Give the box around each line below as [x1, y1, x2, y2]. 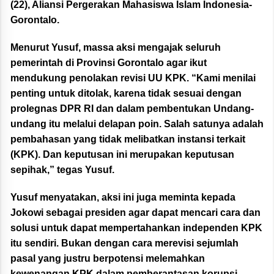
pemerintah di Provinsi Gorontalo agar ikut [10, 57, 207, 68]
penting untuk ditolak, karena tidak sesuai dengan [10, 88, 242, 99]
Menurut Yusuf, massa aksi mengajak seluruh [10, 42, 221, 53]
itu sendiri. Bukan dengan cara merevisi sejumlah [10, 238, 239, 249]
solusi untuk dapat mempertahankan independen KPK [10, 223, 262, 234]
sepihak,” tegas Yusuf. [10, 165, 114, 176]
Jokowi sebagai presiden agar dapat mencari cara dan [10, 207, 261, 218]
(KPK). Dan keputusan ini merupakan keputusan [10, 149, 234, 160]
